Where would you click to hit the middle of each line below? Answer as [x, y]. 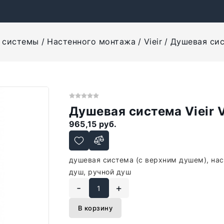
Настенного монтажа [91, 41]
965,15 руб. [93, 124]
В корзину [95, 208]
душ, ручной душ [100, 172]
